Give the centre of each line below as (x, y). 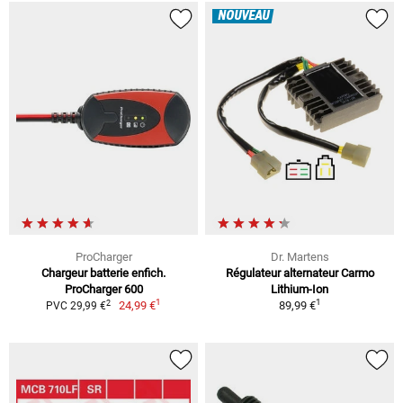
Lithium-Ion (300, 290)
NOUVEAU (243, 17)
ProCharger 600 (103, 290)
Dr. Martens (300, 257)
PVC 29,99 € (76, 306)
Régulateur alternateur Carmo (300, 273)
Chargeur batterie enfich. (103, 273)
